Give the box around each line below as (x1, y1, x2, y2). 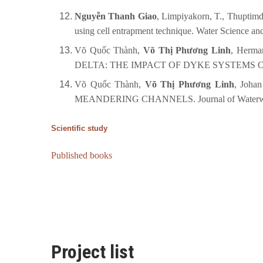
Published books (51, 150, 112, 161)
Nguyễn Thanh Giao (75, 11, 157, 21)
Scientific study (51, 123, 107, 133)
